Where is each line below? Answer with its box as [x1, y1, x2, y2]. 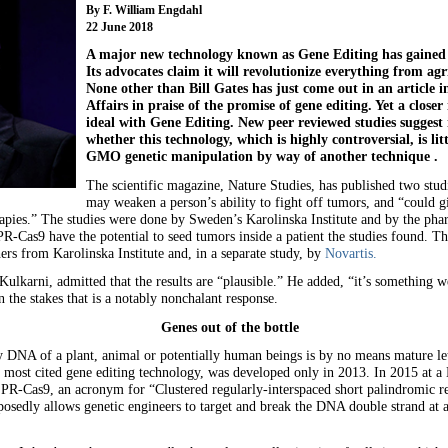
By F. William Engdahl [85, 2, 202, 17]
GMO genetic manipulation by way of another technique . [85, 148, 438, 165]
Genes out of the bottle [160, 318, 299, 335]
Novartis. [324, 244, 377, 261]
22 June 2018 [85, 19, 153, 34]
